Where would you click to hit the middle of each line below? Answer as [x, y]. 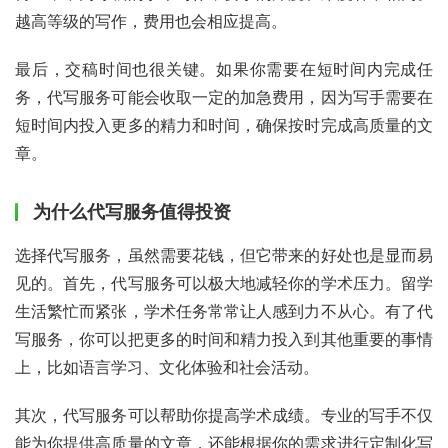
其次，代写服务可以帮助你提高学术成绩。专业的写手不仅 [224, 414]
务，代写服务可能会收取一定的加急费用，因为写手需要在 [224, 96]
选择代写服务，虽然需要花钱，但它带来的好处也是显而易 [224, 254]
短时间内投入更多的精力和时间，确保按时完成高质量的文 [224, 124]
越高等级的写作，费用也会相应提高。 [151, 20]
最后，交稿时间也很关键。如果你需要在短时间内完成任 [224, 68]
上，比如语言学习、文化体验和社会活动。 [167, 366]
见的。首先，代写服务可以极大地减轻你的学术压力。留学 [224, 282]
